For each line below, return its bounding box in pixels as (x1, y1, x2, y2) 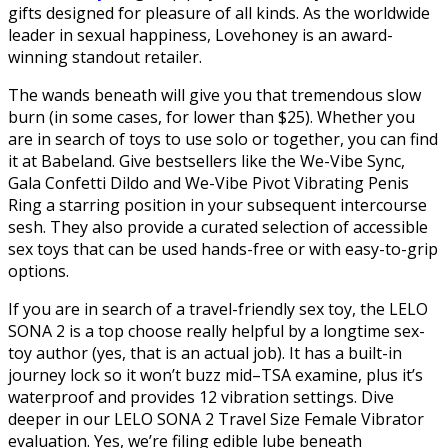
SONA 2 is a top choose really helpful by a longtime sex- (8, 319, 425, 342)
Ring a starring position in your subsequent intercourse (8, 193, 427, 216)
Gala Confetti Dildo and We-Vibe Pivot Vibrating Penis (8, 171, 409, 194)
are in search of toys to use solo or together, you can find (8, 127, 438, 150)
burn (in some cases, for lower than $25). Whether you (8, 105, 415, 128)
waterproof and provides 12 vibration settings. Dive (8, 385, 394, 408)
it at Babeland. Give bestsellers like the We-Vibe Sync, (8, 149, 405, 172)
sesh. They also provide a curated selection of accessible (8, 215, 428, 238)
